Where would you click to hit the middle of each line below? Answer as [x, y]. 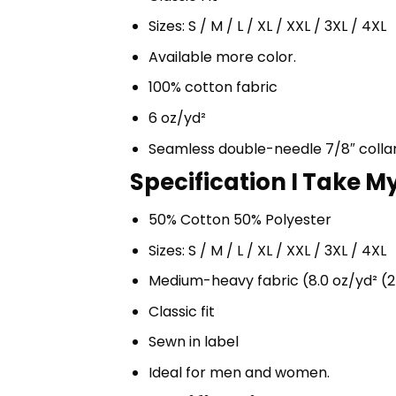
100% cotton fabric [213, 88]
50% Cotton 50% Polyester [240, 219]
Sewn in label [193, 342]
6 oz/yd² [177, 118]
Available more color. [222, 57]
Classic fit [181, 311]
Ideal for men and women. [239, 372]
